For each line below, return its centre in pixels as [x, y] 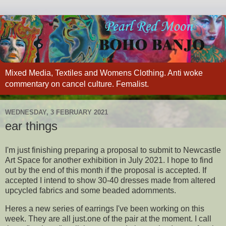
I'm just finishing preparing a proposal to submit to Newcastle [113, 150]
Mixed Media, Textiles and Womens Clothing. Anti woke [104, 73]
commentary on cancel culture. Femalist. [77, 84]
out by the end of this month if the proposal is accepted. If [106, 170]
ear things [31, 126]
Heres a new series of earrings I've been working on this [105, 208]
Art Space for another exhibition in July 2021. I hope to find [109, 160]
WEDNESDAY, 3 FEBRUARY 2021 [56, 112]
